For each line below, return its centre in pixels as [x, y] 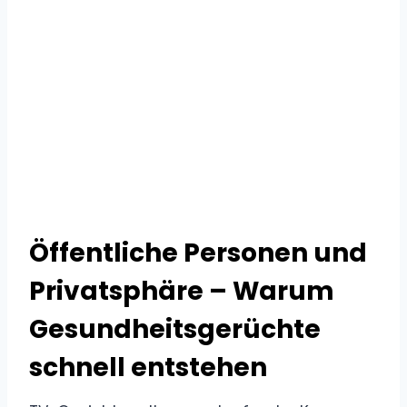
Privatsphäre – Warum [182, 291]
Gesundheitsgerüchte [175, 329]
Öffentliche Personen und [198, 253]
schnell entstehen [148, 367]
